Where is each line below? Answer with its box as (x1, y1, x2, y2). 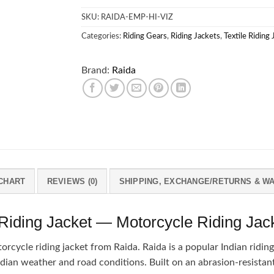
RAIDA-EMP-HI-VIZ (101, 13, 174, 21)
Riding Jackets (171, 32, 221, 40)
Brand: (81, 65, 110, 75)
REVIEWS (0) (46, 176, 98, 186)
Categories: (81, 32, 124, 40)
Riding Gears (123, 32, 168, 40)
